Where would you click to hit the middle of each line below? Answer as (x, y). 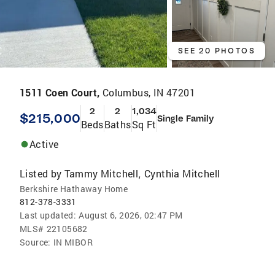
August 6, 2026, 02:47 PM (131, 215)
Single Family (186, 119)
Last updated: (48, 215)
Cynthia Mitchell (182, 174)
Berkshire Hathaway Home (74, 189)
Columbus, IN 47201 (149, 93)
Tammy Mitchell (101, 174)
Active (44, 144)
